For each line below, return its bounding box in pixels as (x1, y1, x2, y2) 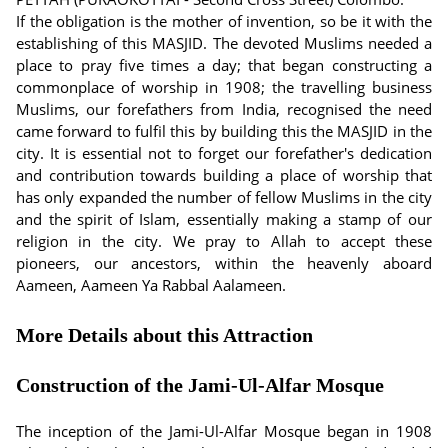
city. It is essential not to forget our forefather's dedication (16, 143, 432, 163)
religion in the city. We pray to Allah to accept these (16, 231, 432, 251)
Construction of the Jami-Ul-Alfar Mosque (16, 374, 384, 396)
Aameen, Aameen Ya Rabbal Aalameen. (16, 275, 286, 295)
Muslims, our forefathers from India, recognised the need (16, 99, 432, 119)
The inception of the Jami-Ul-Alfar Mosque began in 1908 (16, 421, 432, 441)
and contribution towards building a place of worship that (16, 165, 432, 185)
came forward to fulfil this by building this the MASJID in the (16, 121, 432, 141)
